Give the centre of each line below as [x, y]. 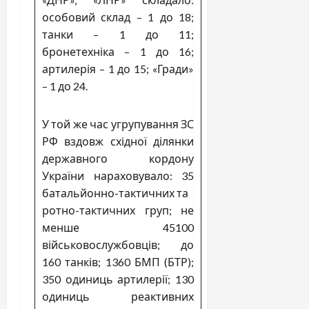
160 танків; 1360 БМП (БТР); [118, 261]
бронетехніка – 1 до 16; [118, 51]
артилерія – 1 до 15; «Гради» [118, 68]
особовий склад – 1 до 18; [118, 17]
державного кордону [118, 158]
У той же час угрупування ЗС [118, 123]
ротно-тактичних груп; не [118, 210]
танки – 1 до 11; [118, 34]
